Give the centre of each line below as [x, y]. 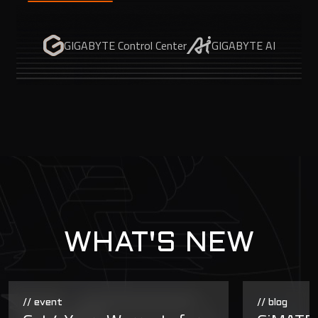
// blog [272, 303]
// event [43, 303]
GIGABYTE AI [243, 45]
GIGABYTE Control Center [125, 45]
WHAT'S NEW [159, 244]
